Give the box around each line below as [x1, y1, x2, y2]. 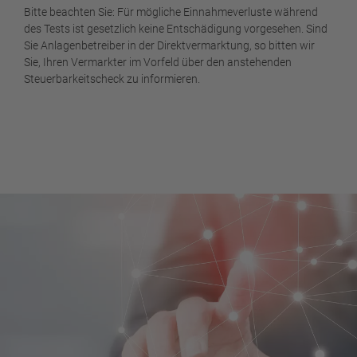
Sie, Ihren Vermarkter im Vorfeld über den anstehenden [24, 56, 292, 69]
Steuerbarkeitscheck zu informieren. [24, 73, 200, 86]
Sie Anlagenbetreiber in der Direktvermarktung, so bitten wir [24, 39, 315, 53]
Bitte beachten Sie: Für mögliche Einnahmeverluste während [24, 6, 318, 19]
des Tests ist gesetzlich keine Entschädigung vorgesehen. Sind [24, 22, 328, 36]
